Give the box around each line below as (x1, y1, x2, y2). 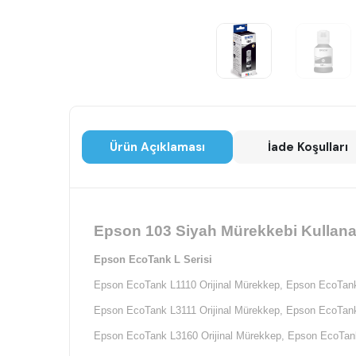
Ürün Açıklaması (109, 139, 205, 156)
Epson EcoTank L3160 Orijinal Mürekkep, (94, 330, 284, 342)
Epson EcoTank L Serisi (94, 253, 212, 266)
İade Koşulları (268, 139, 348, 156)
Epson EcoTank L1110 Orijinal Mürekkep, (94, 279, 283, 292)
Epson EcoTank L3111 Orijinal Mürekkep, (94, 304, 283, 317)
